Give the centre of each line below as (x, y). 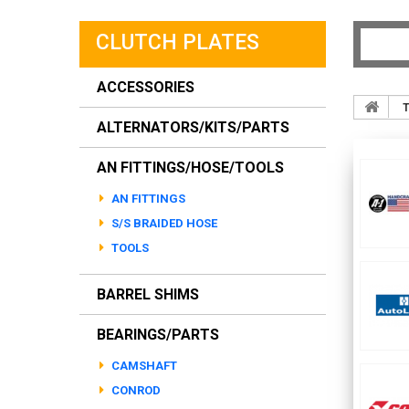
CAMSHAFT (143, 366)
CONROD (135, 390)
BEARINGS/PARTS (158, 335)
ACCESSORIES (146, 87)
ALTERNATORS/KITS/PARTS (193, 127)
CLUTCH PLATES (178, 42)
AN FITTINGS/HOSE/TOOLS (190, 168)
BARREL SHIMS (148, 294)
